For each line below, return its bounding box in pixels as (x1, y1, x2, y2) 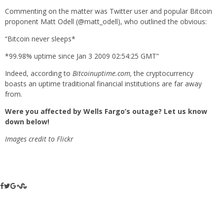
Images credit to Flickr (5, 134, 74, 144)
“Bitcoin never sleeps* (5, 34, 75, 44)
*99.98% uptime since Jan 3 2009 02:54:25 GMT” (5, 51, 159, 61)
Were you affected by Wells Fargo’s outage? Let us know (5, 107, 207, 116)
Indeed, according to (5, 69, 73, 78)
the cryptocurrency (132, 69, 193, 78)
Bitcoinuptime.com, (73, 69, 132, 78)
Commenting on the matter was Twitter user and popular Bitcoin (5, 6, 212, 16)
